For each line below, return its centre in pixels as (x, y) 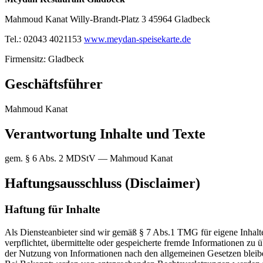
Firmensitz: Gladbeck (44, 59)
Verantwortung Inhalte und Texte (105, 134)
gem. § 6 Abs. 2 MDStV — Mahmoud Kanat (89, 159)
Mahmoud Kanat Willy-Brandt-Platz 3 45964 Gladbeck (107, 19)
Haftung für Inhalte (52, 210)
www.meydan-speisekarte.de (137, 39)
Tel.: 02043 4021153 (44, 39)
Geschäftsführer (54, 84)
